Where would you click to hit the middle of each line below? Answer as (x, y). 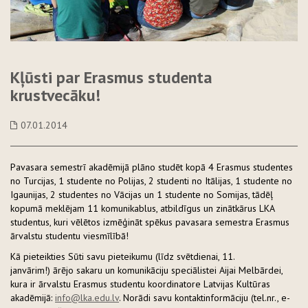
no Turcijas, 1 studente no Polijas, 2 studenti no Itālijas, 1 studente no (151, 181)
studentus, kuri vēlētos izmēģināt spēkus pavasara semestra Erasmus (150, 222)
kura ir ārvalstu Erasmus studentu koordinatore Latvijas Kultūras (140, 284)
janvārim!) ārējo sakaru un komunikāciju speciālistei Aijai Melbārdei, (146, 271)
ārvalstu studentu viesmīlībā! (71, 236)
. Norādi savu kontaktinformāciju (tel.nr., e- (205, 298)
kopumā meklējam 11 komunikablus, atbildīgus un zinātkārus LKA (142, 209)
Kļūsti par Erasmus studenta (111, 78)
